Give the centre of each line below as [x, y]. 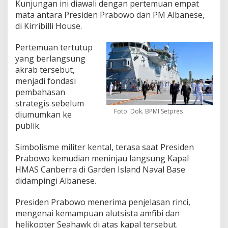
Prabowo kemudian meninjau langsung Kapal [102, 158]
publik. [28, 125]
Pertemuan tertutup [54, 47]
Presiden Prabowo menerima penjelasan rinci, [103, 202]
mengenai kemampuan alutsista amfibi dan [97, 213]
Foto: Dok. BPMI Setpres [148, 111]
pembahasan [40, 92]
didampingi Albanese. [56, 180]
